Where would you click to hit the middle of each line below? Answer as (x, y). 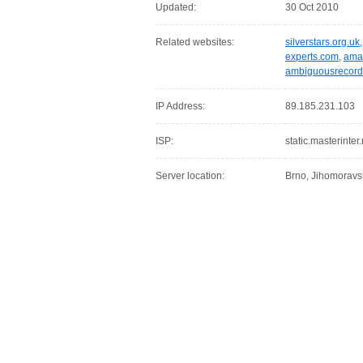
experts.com (312, 57)
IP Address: (180, 106)
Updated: (176, 7)
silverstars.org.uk (322, 42)
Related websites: (195, 42)
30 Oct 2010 (312, 7)
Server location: (190, 176)
